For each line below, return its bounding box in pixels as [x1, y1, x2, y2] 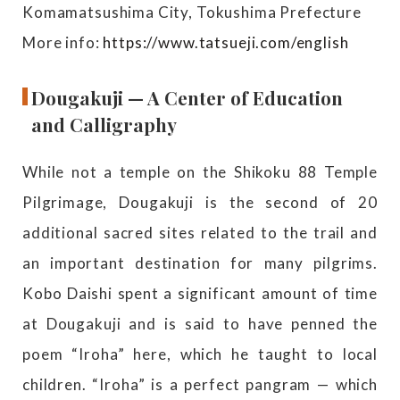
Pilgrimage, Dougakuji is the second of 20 [22, 192, 378, 212]
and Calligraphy [31, 112, 178, 137]
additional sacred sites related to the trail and [22, 222, 378, 242]
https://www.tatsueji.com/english [103, 32, 349, 52]
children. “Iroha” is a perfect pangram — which [22, 374, 378, 394]
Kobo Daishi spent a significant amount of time [22, 283, 378, 303]
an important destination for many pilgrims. [22, 253, 378, 272]
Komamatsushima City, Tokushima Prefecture [22, 2, 362, 21]
